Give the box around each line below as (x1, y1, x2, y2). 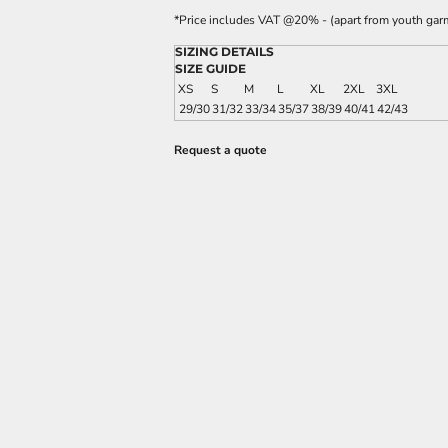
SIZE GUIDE (175, 61, 246, 76)
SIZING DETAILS (175, 44, 274, 59)
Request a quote (174, 142, 267, 158)
